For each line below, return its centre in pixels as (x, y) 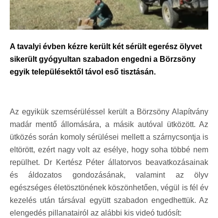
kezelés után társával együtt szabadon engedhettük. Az (109, 200)
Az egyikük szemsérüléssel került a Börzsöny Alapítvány (109, 111)
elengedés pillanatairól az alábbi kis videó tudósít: (96, 213)
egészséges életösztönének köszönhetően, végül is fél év (109, 187)
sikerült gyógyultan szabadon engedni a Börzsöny (103, 59)
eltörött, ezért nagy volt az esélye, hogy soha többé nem (109, 149)
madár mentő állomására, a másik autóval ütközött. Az (109, 124)
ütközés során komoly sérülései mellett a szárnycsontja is (109, 137)
